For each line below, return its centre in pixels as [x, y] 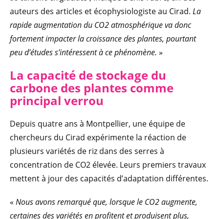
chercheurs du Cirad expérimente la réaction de [98, 138]
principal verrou [57, 101]
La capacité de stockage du [88, 75]
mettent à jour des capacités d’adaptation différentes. [109, 179]
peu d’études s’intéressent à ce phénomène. [83, 53]
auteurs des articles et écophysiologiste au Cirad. [101, 11]
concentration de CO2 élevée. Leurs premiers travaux [108, 165]
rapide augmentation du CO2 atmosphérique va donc [100, 25]
